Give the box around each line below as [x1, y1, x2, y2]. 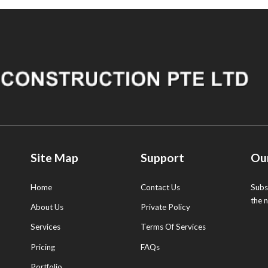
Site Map [31, 150, 79, 165]
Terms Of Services [141, 222, 206, 232]
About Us [31, 202, 64, 212]
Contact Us [141, 182, 181, 192]
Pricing [31, 242, 56, 252]
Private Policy [141, 202, 191, 212]
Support [141, 150, 185, 165]
